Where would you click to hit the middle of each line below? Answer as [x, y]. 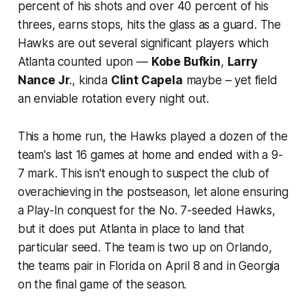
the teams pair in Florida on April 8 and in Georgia [149, 266]
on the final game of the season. [102, 284]
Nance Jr [44, 80]
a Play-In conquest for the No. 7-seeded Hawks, [146, 210]
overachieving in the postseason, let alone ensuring [153, 192]
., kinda [90, 80]
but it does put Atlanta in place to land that [131, 229]
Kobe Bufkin [186, 61]
